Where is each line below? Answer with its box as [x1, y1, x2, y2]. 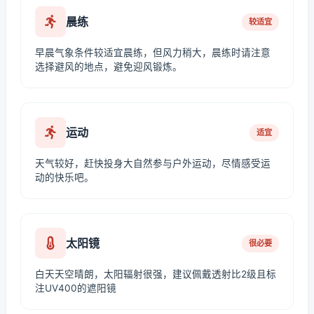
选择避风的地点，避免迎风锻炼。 [35, 61, 182, 72]
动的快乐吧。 [35, 172, 94, 183]
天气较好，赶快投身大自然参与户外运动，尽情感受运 [35, 158, 271, 169]
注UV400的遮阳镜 [35, 282, 116, 294]
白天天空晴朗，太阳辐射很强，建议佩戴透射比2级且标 [35, 268, 276, 280]
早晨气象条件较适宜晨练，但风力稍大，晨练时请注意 [35, 47, 271, 58]
